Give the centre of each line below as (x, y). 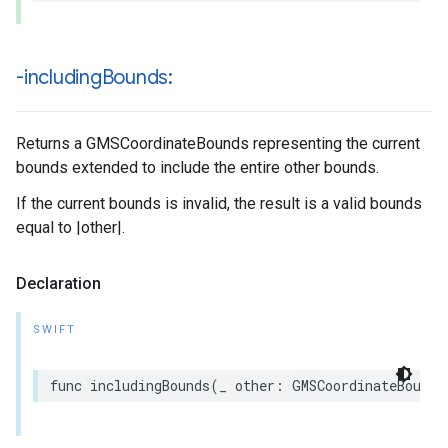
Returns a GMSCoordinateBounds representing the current (218, 143)
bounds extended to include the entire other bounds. (197, 167)
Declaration (58, 283)
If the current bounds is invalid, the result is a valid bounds (219, 203)
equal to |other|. (70, 227)
